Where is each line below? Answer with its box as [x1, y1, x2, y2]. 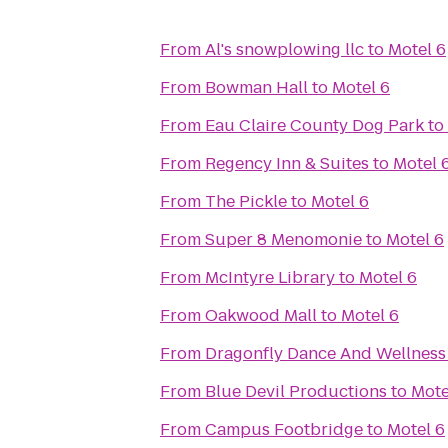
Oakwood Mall [205, 304, 317, 327]
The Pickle [205, 190, 287, 213]
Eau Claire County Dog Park [205, 114, 424, 137]
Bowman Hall [205, 76, 308, 99]
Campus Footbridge [205, 418, 363, 441]
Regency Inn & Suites [205, 152, 369, 175]
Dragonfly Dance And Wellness [205, 342, 446, 365]
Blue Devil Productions [205, 380, 387, 403]
